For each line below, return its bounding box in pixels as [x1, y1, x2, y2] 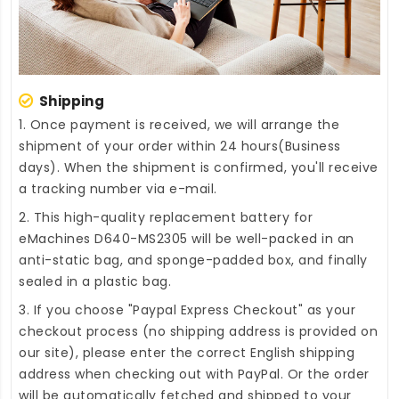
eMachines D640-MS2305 [19, 230, 188, 248]
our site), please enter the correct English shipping [19, 344, 354, 362]
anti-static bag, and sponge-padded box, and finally [19, 251, 368, 270]
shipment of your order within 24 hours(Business [19, 137, 341, 156]
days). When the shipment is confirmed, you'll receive [19, 159, 379, 177]
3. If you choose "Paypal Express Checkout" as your [19, 301, 355, 320]
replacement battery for [149, 208, 313, 227]
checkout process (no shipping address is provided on [19, 322, 378, 341]
